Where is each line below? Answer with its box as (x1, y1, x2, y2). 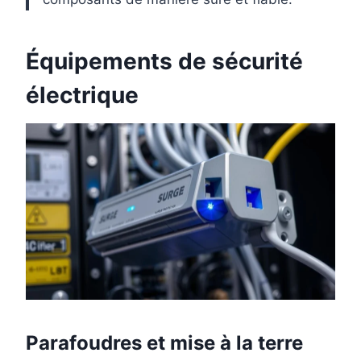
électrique (26, 81, 139, 109)
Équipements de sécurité (26, 47, 303, 75)
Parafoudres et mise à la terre (26, 331, 303, 355)
